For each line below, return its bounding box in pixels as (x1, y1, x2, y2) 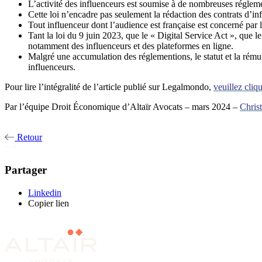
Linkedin (28, 188, 61, 198)
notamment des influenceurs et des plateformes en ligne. (28, 40, 233, 51)
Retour (15, 132, 42, 142)
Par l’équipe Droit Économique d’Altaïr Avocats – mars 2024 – (5, 101, 237, 112)
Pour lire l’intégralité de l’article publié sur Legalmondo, (5, 81, 211, 92)
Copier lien (28, 198, 69, 209)
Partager (5, 164, 47, 177)
